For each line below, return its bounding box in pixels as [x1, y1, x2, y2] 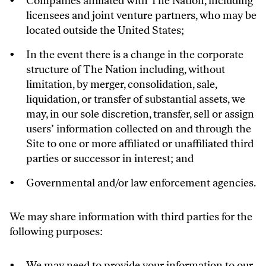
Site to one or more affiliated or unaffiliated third [26, 137, 254, 150]
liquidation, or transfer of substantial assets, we [26, 93, 245, 106]
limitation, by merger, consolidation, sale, [26, 78, 217, 91]
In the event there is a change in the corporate [26, 48, 243, 61]
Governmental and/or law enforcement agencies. [26, 176, 256, 189]
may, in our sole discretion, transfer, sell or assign [26, 107, 254, 121]
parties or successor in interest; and [26, 152, 194, 165]
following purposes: [9, 225, 103, 238]
